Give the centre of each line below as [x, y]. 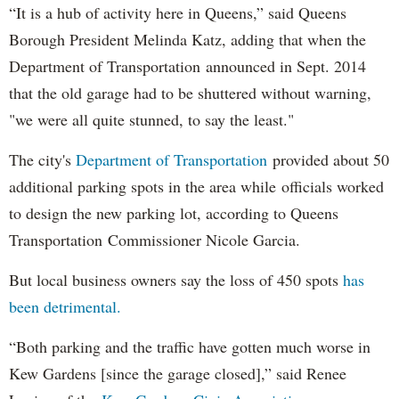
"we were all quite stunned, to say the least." [151, 119]
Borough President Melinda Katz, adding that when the [187, 39]
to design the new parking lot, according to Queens [174, 212]
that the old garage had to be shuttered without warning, [190, 92]
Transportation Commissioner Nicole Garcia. [155, 239]
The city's [42, 159]
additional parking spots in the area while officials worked [196, 186]
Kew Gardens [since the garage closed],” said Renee [178, 373]
